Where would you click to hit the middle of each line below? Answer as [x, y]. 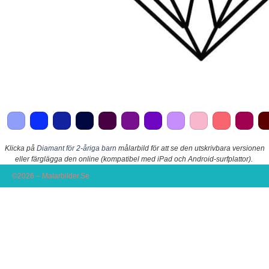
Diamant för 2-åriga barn [76, 149]
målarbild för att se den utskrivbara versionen [190, 149]
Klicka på [20, 149]
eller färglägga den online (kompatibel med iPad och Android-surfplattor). [134, 159]
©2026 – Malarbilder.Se [51, 176]
